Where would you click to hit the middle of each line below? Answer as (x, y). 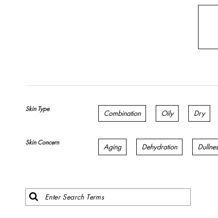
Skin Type (37, 109)
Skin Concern (42, 142)
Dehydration (159, 147)
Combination (122, 113)
